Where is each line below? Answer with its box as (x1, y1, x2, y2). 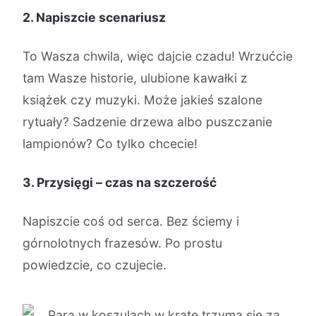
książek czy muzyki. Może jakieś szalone (23, 92, 262, 107)
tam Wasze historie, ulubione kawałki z (23, 71, 248, 85)
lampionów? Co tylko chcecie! (23, 136, 197, 151)
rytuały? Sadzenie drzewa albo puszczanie (23, 114, 272, 129)
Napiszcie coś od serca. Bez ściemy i (23, 214, 239, 229)
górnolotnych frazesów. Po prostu (23, 236, 222, 250)
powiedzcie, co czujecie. (23, 257, 166, 272)
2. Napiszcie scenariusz (23, 10, 166, 25)
